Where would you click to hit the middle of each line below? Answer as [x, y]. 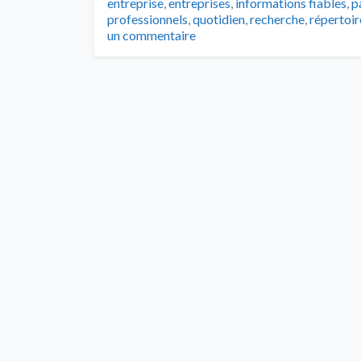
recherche [277, 19]
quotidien [219, 19]
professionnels [147, 19]
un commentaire [151, 35]
